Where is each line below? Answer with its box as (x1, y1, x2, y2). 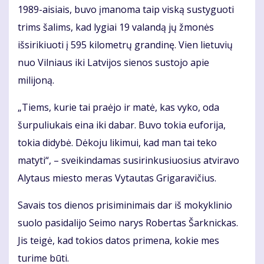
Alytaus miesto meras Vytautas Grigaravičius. (18, 171, 216, 185)
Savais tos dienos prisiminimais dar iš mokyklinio (18, 199, 232, 212)
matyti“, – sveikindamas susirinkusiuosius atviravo (18, 154, 239, 167)
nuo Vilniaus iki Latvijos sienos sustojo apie (18, 56, 209, 70)
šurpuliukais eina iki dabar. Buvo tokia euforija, (18, 118, 226, 132)
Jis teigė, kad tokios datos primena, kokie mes (18, 234, 219, 247)
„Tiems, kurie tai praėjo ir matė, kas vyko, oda (18, 101, 219, 114)
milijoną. (18, 74, 54, 87)
